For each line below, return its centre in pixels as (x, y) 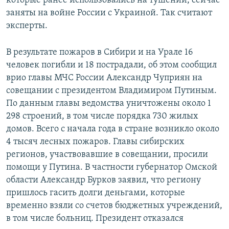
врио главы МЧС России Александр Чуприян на (104, 78)
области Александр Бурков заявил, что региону (104, 180)
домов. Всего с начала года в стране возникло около (113, 129)
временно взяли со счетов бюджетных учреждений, (114, 206)
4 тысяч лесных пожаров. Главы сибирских (95, 142)
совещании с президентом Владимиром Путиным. (111, 91)
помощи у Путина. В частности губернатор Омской (112, 168)
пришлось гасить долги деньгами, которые (96, 193)
